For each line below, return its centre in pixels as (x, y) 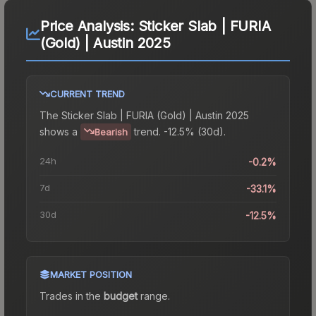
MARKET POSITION (91, 274)
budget (121, 296)
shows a (59, 131)
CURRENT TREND (87, 93)
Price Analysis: (89, 26)
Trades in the (72, 296)
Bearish (111, 132)
